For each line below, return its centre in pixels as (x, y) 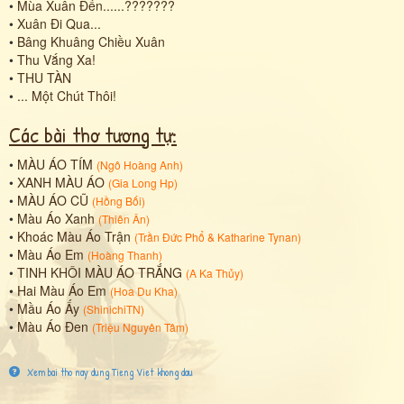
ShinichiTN (114, 308)
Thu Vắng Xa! (56, 59)
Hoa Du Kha (144, 290)
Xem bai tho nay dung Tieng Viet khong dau (109, 372)
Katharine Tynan (257, 236)
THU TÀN (44, 77)
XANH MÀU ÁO (61, 182)
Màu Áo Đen (53, 326)
